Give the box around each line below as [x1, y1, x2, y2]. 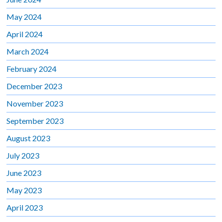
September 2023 [6, 115, 64, 125]
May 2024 [6, 11, 42, 21]
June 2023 [6, 167, 42, 177]
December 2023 [6, 81, 62, 91]
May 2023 [6, 185, 42, 195]
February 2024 [6, 63, 57, 73]
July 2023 [6, 150, 40, 160]
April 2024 [6, 29, 43, 39]
